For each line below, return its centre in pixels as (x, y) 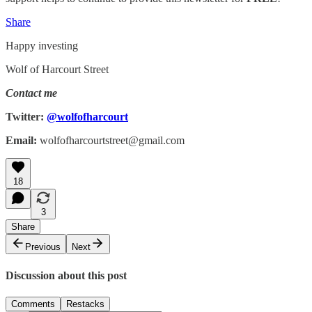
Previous (43, 247)
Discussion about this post (66, 275)
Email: (23, 141)
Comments (33, 304)
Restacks (85, 304)
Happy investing (42, 46)
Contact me (31, 93)
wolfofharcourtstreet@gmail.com (112, 141)
